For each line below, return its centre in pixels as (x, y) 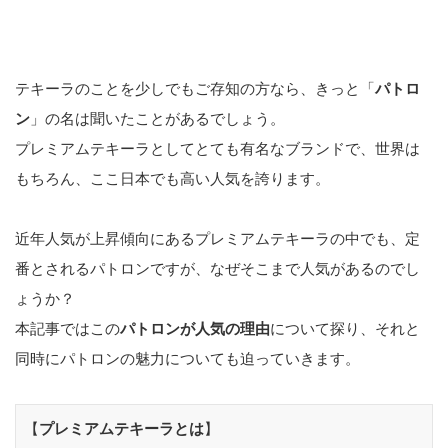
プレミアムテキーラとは (122, 428)
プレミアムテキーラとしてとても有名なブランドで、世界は (217, 149)
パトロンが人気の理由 (195, 329)
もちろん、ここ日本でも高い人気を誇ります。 (172, 179)
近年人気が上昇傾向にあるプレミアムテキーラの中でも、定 (217, 239)
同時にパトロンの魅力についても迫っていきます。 (187, 359)
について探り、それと (345, 329)
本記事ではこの (67, 329)
